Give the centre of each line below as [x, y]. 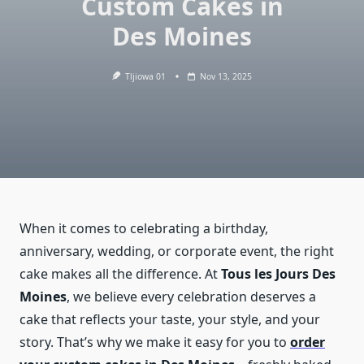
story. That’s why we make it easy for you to [155, 342]
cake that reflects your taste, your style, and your [170, 320]
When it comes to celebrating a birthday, [144, 229]
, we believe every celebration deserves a [191, 297]
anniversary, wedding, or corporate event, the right [177, 251]
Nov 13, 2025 [226, 76]
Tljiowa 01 [146, 76]
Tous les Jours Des [278, 274]
